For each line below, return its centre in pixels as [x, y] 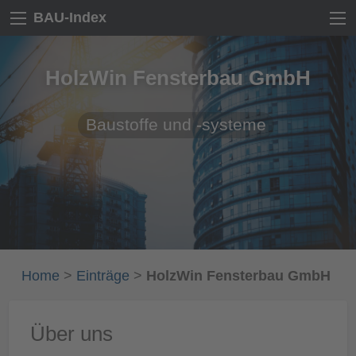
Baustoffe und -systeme [176, 125]
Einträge [103, 275]
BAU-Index [70, 18]
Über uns [71, 333]
